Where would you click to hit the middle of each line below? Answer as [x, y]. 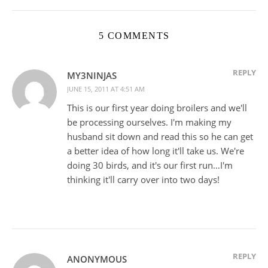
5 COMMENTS [134, 35]
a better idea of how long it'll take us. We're [156, 150]
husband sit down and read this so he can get [160, 136]
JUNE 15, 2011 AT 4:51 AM [106, 89]
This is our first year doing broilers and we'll [157, 107]
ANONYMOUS [97, 259]
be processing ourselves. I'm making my [149, 122]
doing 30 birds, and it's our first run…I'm [150, 165]
